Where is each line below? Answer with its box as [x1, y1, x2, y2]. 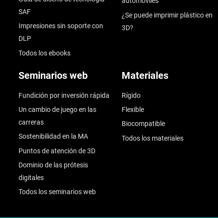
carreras [18, 118, 44, 126]
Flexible [121, 105, 144, 113]
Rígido [121, 91, 141, 99]
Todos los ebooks [18, 49, 71, 57]
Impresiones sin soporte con [18, 22, 103, 30]
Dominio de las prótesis [18, 161, 88, 169]
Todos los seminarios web [18, 188, 96, 196]
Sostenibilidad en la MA [18, 132, 88, 141]
